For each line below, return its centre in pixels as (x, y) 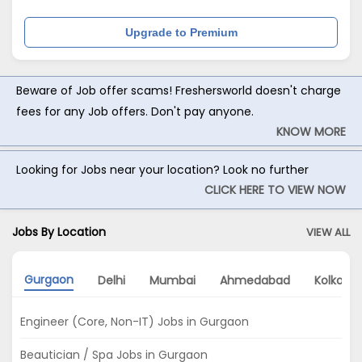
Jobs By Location (59, 232)
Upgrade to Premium (181, 32)
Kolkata (335, 280)
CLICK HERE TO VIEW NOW (275, 190)
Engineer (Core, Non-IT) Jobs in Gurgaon (135, 322)
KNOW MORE (311, 131)
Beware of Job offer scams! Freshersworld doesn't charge (179, 90)
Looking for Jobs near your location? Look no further (162, 170)
